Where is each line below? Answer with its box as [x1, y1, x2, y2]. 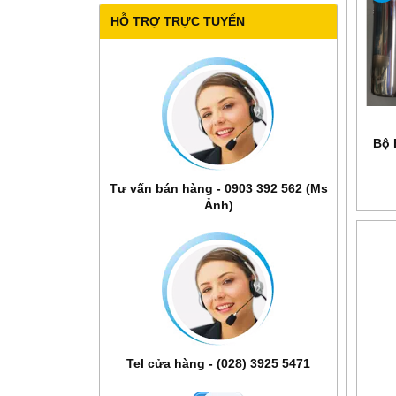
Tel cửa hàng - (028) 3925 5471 [126, 355, 310, 370]
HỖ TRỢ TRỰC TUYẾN [110, 13, 245, 28]
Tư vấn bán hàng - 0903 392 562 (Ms [109, 180, 328, 195]
